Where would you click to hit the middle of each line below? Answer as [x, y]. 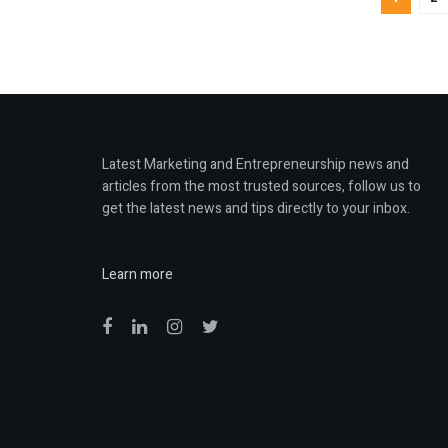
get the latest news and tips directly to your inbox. [256, 208]
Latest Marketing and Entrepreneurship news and [255, 164]
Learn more [137, 274]
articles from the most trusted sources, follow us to [261, 186]
